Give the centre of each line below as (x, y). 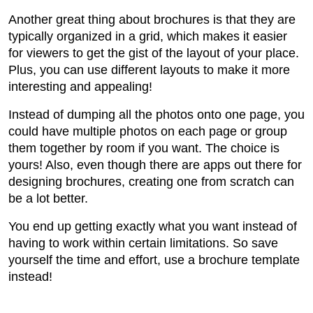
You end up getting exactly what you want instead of (153, 227)
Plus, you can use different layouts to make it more (149, 70)
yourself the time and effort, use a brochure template (154, 260)
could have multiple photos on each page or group (148, 132)
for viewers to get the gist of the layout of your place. (154, 53)
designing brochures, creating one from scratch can (151, 182)
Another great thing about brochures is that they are (152, 20)
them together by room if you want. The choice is (144, 148)
